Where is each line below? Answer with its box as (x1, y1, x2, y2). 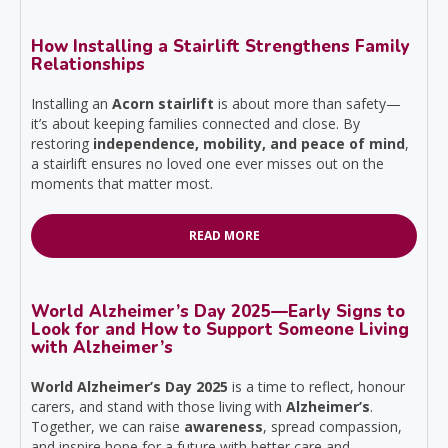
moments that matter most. (31, 174, 213, 194)
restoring (31, 134, 93, 154)
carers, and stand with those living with (31, 397, 286, 417)
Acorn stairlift (112, 94, 214, 114)
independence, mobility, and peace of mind (93, 134, 405, 154)
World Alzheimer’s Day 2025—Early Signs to (31, 300, 405, 324)
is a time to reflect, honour (228, 377, 405, 397)
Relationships (31, 53, 145, 77)
